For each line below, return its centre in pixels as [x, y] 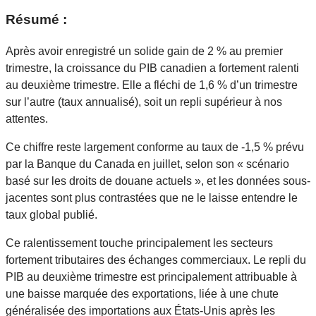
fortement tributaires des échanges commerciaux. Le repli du [156, 260]
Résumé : [36, 20]
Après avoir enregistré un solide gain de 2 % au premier [144, 51]
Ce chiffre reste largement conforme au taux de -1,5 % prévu [155, 147]
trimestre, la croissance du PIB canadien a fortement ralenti [152, 68]
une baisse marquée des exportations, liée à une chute [142, 293]
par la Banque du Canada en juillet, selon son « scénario [147, 164]
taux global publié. [54, 214]
